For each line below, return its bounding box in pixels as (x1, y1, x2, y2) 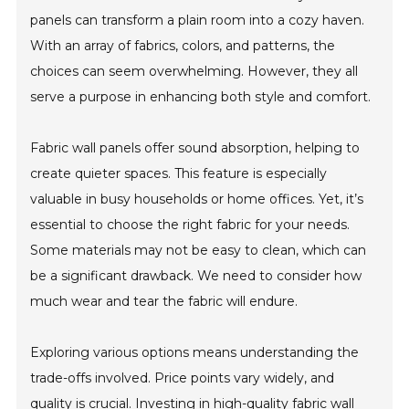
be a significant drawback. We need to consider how (30, 267, 362, 284)
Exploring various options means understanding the (30, 343, 360, 361)
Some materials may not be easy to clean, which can (30, 241, 367, 258)
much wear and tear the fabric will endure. (30, 292, 299, 309)
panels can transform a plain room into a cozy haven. (30, 11, 365, 28)
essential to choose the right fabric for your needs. (30, 215, 351, 233)
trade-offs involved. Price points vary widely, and (30, 369, 335, 386)
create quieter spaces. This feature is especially (30, 164, 328, 182)
